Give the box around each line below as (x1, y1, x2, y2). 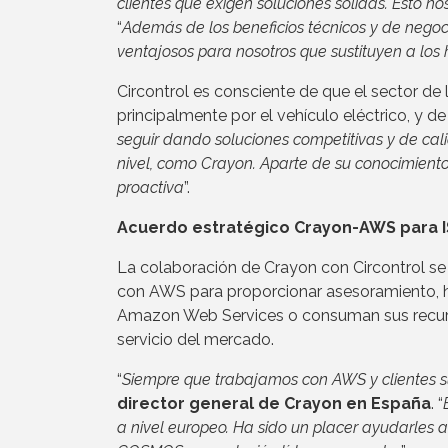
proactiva (117, 178, 184, 198)
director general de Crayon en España (117, 394, 431, 414)
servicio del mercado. (117, 330, 274, 350)
